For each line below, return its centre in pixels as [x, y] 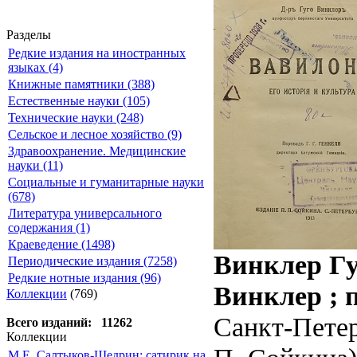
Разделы [29, 35]
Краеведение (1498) [61, 244]
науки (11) [35, 165]
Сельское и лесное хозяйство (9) [95, 134]
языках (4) [35, 67]
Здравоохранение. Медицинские [97, 151]
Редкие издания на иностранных [97, 53]
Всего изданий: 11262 [69, 322]
